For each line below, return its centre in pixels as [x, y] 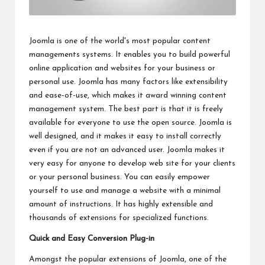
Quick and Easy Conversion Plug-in [92, 238]
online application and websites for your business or [122, 68]
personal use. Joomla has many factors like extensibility [128, 82]
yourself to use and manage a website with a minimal [125, 190]
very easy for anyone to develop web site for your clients [132, 163]
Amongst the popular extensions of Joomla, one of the [128, 259]
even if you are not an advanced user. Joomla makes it [127, 150]
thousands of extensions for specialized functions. [119, 218]
